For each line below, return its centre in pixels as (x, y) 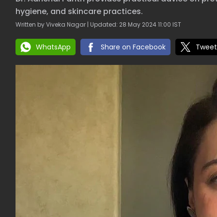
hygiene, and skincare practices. (79, 11)
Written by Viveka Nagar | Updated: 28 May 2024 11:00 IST (98, 24)
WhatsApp (53, 47)
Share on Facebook (133, 47)
